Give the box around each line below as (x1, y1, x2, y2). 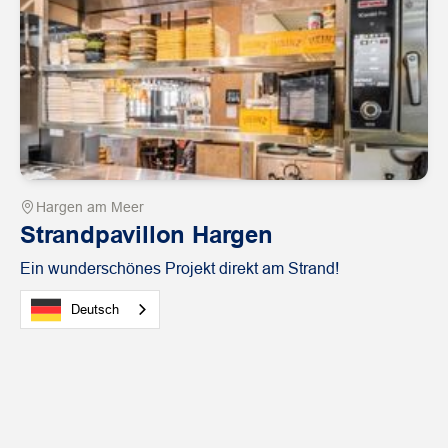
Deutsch (71, 301, 119, 317)
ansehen (20, 405, 86, 423)
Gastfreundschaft (298, 380, 407, 397)
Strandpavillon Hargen (20, 220, 273, 248)
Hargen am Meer (36, 198, 144, 215)
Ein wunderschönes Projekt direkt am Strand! (20, 259, 339, 277)
